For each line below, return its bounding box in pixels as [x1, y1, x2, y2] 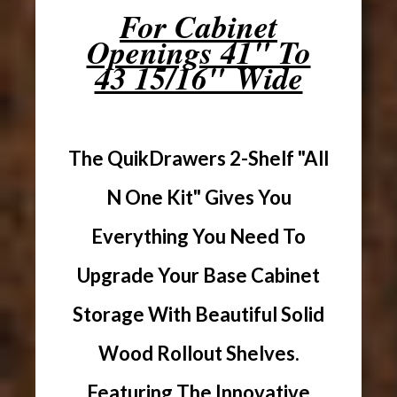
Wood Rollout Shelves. [97, 340, 300, 365]
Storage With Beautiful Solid [73, 301, 324, 326]
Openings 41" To [86, 28, 311, 74]
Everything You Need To [91, 223, 306, 248]
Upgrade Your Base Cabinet [77, 262, 320, 287]
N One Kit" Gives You [105, 184, 292, 209]
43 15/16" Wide [94, 54, 303, 100]
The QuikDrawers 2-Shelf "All [68, 145, 329, 170]
